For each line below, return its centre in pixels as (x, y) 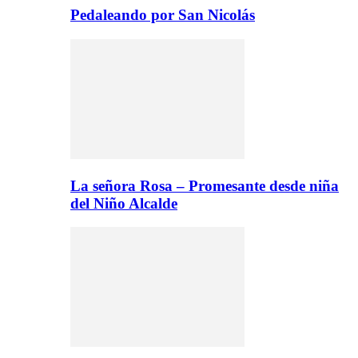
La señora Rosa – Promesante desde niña (205, 185)
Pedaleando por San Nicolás (163, 15)
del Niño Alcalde (124, 203)
